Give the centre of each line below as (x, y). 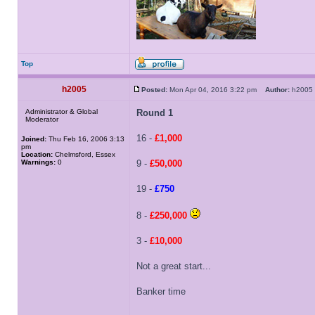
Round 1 (155, 113)
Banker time (161, 291)
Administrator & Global (62, 111)
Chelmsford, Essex (84, 154)
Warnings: (38, 162)
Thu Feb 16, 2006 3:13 (85, 139)
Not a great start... (174, 266)
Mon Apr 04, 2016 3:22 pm (216, 90)
